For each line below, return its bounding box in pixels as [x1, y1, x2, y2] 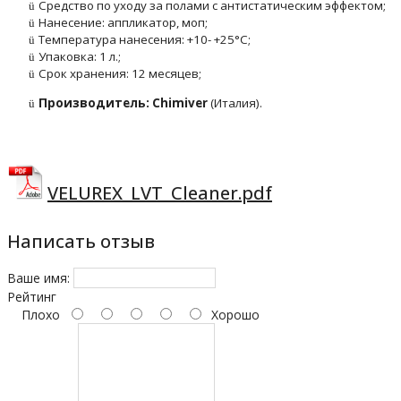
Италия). [214, 94, 262, 111]
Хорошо [204, 306, 260, 324]
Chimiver [152, 94, 208, 111]
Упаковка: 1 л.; [38, 47, 121, 64]
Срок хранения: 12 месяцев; [38, 64, 201, 81]
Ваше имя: [7, 269, 70, 287]
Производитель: [38, 94, 152, 111]
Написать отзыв [7, 228, 155, 253]
